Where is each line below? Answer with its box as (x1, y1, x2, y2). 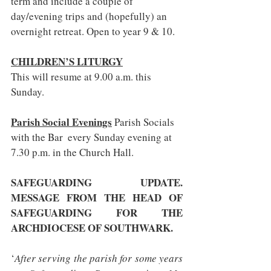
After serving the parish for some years (15, 251, 183, 265)
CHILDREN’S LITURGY (11, 54, 123, 69)
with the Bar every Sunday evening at (11, 130, 174, 144)
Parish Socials (112, 115, 177, 129)
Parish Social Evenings (11, 114, 112, 129)
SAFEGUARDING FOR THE (11, 205, 183, 220)
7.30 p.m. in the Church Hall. (11, 145, 134, 159)
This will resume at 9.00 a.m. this (11, 70, 154, 83)
